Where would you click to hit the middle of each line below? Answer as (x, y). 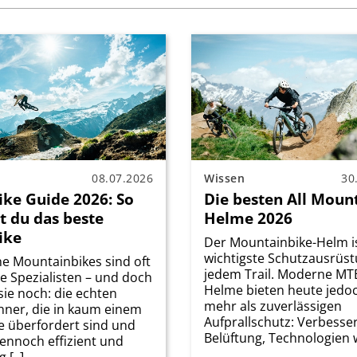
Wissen (224, 178)
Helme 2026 (248, 218)
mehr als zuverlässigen (273, 306)
